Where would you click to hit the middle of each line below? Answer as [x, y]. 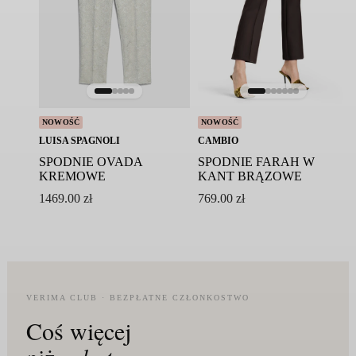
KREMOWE [72, 176]
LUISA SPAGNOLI [79, 140]
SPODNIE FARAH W [256, 161]
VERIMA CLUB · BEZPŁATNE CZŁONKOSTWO [137, 297]
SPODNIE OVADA [90, 161]
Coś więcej [78, 330]
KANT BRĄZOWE [250, 176]
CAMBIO [218, 140]
